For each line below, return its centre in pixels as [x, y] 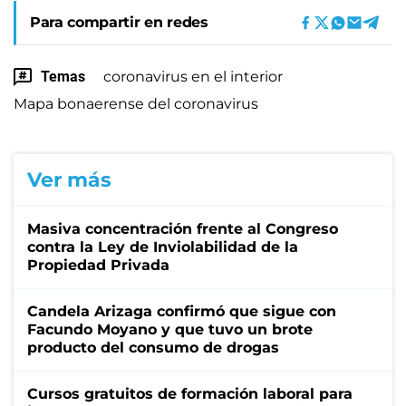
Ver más [69, 179]
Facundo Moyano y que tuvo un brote [170, 329]
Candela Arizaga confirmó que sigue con [182, 311]
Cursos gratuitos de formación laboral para [190, 393]
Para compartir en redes [119, 22]
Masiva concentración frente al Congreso [183, 228]
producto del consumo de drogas [153, 347]
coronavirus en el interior [193, 76]
